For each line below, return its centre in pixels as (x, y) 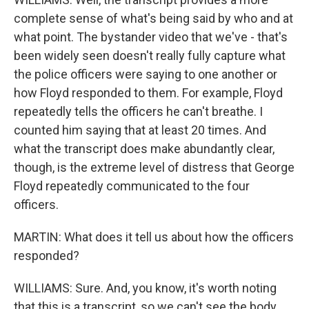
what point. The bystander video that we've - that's (151, 37)
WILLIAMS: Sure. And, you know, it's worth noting (145, 288)
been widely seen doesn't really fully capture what (150, 56)
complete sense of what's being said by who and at (153, 18)
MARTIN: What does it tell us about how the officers (154, 237)
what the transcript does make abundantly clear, (144, 149)
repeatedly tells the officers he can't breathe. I (138, 111)
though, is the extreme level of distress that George (154, 167)
